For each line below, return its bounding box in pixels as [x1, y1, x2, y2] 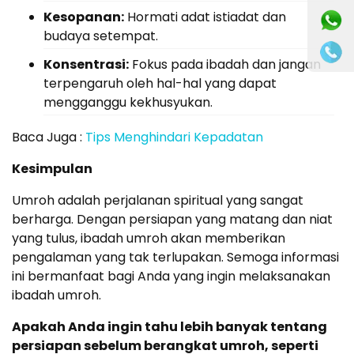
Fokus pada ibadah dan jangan [129, 55, 321, 74]
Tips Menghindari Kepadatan [85, 128, 263, 147]
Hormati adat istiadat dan [124, 8, 286, 27]
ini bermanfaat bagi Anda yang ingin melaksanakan [12, 267, 330, 286]
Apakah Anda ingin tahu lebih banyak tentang [12, 318, 327, 337]
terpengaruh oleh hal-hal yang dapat [43, 74, 277, 93]
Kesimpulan [12, 160, 92, 179]
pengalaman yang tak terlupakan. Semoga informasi [12, 248, 339, 267]
